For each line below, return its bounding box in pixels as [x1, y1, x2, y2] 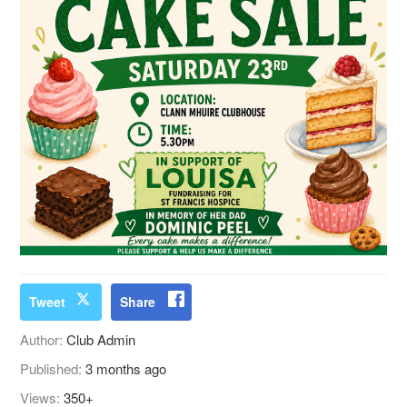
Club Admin [66, 330, 136, 350]
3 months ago [85, 359, 167, 379]
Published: [20, 359, 86, 379]
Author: [20, 330, 67, 350]
